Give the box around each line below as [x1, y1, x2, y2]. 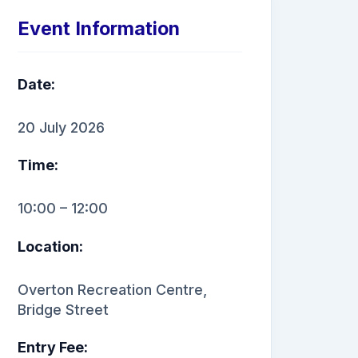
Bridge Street [18, 300, 109, 318]
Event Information [18, 16, 180, 40]
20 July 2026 [18, 118, 105, 136]
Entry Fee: [18, 339, 88, 356]
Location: [18, 237, 83, 255]
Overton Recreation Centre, [18, 280, 207, 298]
